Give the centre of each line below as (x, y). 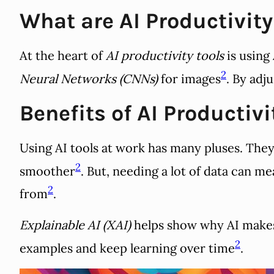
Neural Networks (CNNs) (89, 78)
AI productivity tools (165, 56)
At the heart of (63, 56)
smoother (47, 171)
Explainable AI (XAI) (75, 225)
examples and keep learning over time (127, 248)
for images (189, 78)
